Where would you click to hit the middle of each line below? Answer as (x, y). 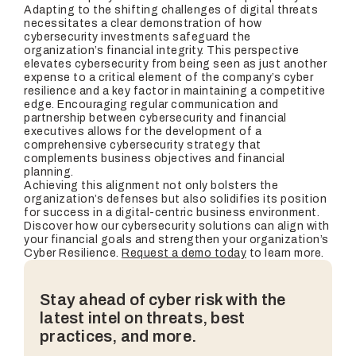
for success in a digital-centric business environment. (172, 213)
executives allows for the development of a (143, 132)
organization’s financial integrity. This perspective (161, 50)
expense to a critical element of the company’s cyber (168, 77)
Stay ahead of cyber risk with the (163, 300)
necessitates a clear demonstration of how (143, 23)
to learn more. (285, 253)
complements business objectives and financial (155, 159)
